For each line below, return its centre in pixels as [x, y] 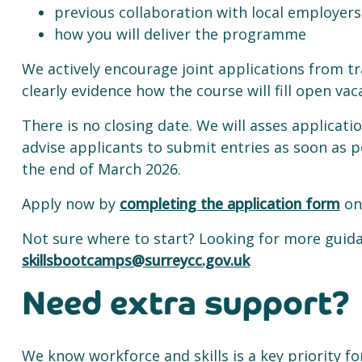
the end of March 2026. [103, 169]
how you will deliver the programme [182, 34]
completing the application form [230, 204]
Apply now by [71, 204]
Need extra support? [186, 303]
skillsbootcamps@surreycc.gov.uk [136, 260]
